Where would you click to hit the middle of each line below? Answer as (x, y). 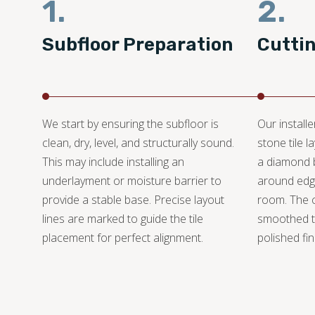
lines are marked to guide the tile (123, 219)
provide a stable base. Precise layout (133, 200)
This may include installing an (113, 162)
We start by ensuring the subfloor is (130, 124)
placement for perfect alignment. (123, 238)
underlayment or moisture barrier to (132, 181)
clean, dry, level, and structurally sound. (138, 143)
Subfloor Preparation (137, 45)
